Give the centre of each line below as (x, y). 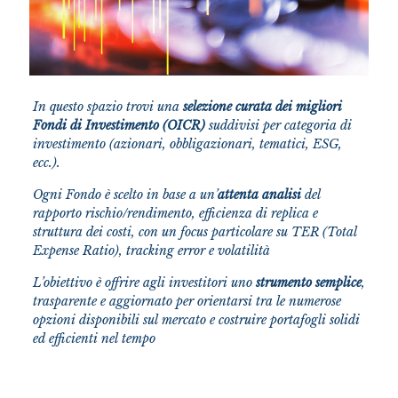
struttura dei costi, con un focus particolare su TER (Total (195, 232)
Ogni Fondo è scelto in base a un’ (125, 195)
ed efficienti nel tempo (94, 339)
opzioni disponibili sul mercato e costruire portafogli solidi (196, 320)
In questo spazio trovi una (107, 107)
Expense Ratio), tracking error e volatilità (151, 251)
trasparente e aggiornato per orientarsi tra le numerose (187, 302)
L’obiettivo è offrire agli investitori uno (144, 283)
